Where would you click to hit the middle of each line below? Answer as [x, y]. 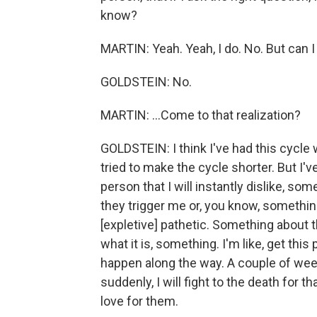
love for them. [139, 301]
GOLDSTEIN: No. [146, 82]
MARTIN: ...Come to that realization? [201, 115]
